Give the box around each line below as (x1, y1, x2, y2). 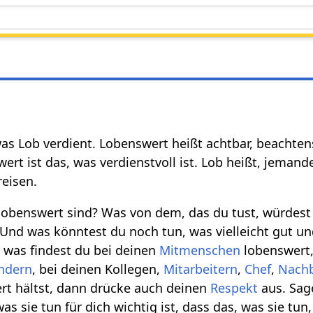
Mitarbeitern (163, 260, 238, 277)
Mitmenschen (159, 241, 241, 259)
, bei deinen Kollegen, (32, 260, 164, 277)
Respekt (210, 279, 259, 296)
